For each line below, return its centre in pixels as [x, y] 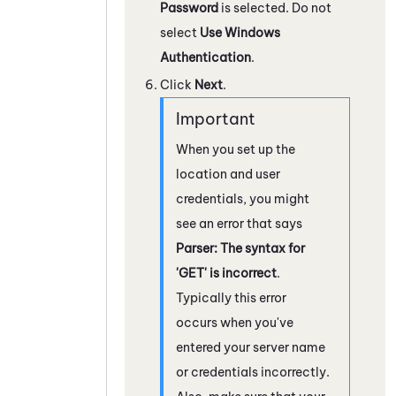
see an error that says [239, 223]
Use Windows [240, 32]
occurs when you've [235, 322]
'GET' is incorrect [226, 273]
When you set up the [236, 149]
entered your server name [251, 347]
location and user [228, 174]
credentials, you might [243, 198]
